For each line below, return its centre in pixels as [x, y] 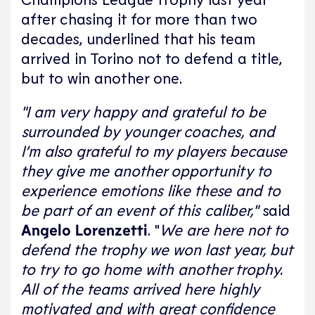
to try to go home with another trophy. [152, 269]
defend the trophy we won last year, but [157, 249]
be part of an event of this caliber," [142, 210]
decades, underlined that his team [138, 38]
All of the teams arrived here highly [140, 289]
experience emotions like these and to [151, 190]
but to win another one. [102, 78]
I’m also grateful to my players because [154, 151]
